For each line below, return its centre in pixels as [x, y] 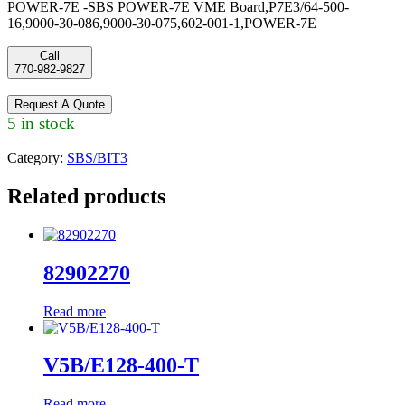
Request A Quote [60, 104]
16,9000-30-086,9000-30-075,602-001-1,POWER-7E [162, 23]
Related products [86, 196]
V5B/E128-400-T [121, 366]
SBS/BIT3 [97, 157]
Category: [37, 157]
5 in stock [41, 123]
